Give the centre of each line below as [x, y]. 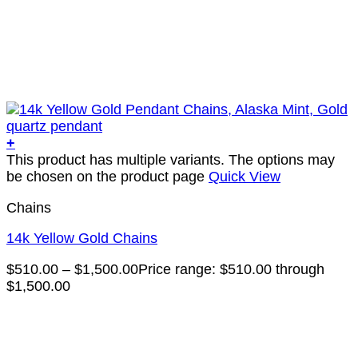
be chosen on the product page [107, 176]
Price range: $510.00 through [231, 270]
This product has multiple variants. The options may [171, 159]
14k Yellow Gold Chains [82, 239]
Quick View [245, 176]
